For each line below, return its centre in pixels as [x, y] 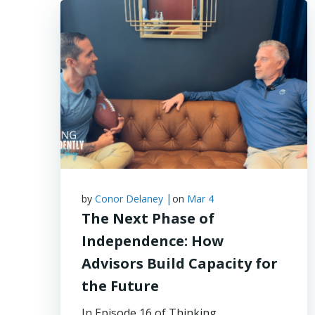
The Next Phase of [148, 218]
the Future [120, 286]
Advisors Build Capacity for [180, 263]
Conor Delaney [129, 199]
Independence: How [153, 241]
